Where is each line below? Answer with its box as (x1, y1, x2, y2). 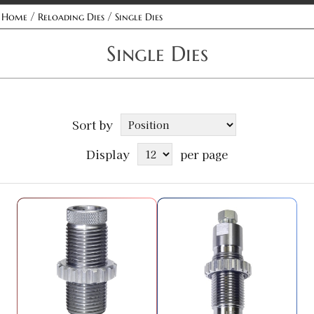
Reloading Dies (38, 11, 104, 23)
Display (86, 146, 130, 163)
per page (180, 146, 228, 163)
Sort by (72, 116, 113, 133)
